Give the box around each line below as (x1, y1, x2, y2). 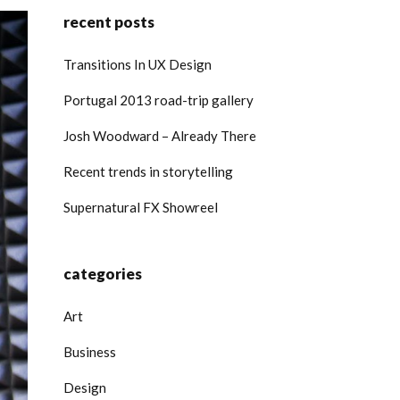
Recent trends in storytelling (63, 163, 233, 179)
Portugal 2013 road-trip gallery (63, 92, 254, 108)
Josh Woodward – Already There (63, 128, 256, 144)
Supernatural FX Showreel (63, 199, 218, 215)
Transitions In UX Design (63, 56, 212, 72)
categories (63, 264, 142, 283)
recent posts (63, 12, 154, 31)
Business (63, 344, 116, 360)
